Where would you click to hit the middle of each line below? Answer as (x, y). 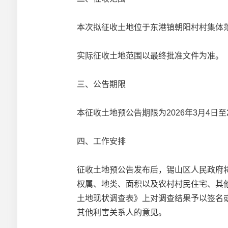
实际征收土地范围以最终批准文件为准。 (150, 56)
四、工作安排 (102, 141)
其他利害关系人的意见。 (122, 212)
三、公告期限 (102, 84)
